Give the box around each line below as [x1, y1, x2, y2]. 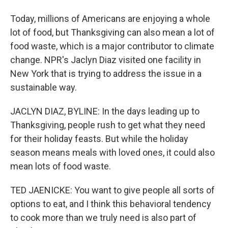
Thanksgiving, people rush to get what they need [10, 120, 205, 130]
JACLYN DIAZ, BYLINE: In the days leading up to [10, 106, 199, 117]
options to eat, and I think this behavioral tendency [10, 198, 211, 209]
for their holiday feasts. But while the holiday [10, 133, 188, 144]
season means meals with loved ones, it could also [10, 147, 215, 158]
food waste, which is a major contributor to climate [10, 41, 214, 51]
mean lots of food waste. [10, 161, 111, 172]
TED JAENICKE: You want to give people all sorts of [10, 185, 215, 195]
